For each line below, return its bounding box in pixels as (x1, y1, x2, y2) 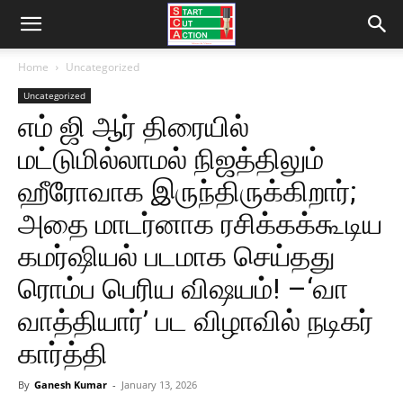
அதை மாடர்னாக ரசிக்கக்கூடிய (18, 207, 382, 241)
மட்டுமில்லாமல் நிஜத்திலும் (18, 142, 324, 176)
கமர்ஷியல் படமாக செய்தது (18, 239, 336, 273)
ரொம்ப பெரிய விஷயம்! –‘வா (18, 272, 348, 306)
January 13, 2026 (121, 378, 197, 391)
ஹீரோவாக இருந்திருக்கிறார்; (18, 175, 356, 209)
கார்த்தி (18, 336, 108, 371)
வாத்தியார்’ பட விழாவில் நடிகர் (18, 304, 373, 338)
